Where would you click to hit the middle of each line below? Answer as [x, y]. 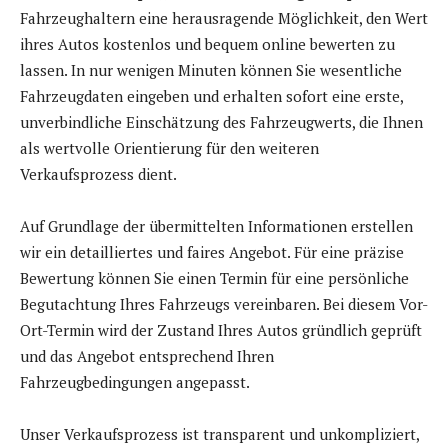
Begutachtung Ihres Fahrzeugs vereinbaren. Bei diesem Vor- [224, 304]
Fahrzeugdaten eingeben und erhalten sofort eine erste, [211, 96]
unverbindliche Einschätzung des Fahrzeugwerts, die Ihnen [221, 122]
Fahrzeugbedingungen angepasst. [135, 382]
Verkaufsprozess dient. [98, 174]
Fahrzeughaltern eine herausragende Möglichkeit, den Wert [224, 18]
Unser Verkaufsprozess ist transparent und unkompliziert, [219, 434]
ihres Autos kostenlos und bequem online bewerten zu [207, 44]
